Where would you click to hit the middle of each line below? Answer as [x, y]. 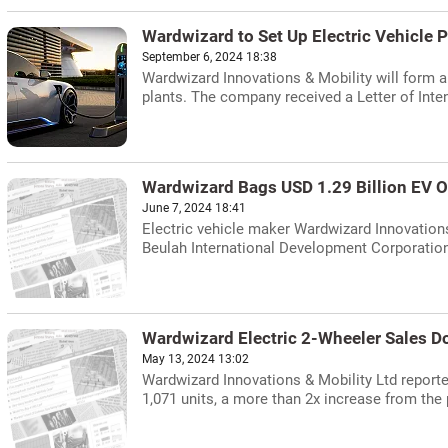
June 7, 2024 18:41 [194, 208]
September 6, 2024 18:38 [209, 57]
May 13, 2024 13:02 [195, 359]
